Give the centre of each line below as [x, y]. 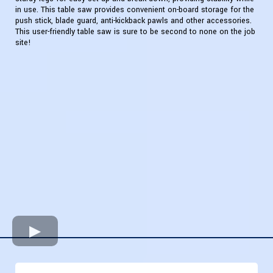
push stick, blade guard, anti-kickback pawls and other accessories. [133, 21]
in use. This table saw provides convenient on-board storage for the [135, 10]
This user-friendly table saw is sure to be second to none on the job [135, 32]
